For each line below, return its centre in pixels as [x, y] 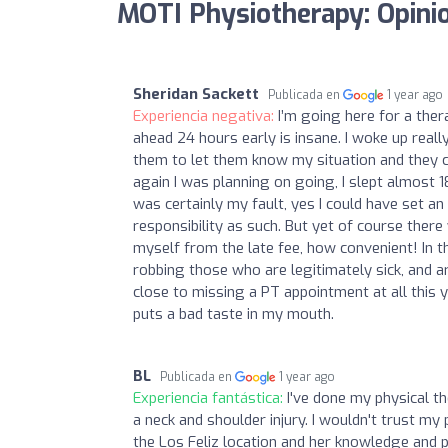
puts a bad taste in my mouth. [233, 313]
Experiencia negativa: [205, 115]
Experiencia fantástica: [210, 397]
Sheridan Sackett [196, 93]
